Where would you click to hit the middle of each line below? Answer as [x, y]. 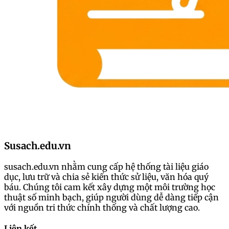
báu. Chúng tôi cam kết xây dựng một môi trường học [110, 187]
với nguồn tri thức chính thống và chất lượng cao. [102, 207]
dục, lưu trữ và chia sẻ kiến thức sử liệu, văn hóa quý [106, 177]
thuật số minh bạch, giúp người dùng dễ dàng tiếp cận [111, 197]
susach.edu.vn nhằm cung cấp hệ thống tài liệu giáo [106, 166]
